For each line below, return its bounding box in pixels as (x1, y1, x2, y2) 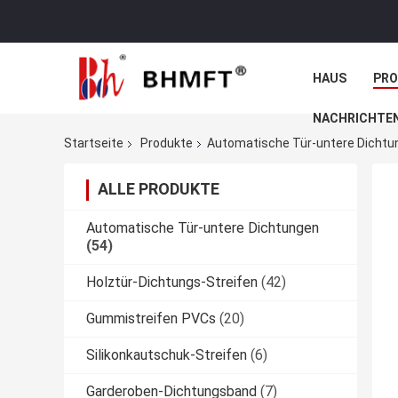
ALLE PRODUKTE (98, 179, 219, 199)
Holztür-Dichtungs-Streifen (86, 274, 258, 291)
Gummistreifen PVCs (86, 310, 216, 328)
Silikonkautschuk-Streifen (86, 346, 247, 364)
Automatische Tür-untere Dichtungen (86, 219, 319, 237)
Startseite (64, 136, 123, 151)
